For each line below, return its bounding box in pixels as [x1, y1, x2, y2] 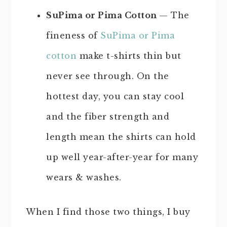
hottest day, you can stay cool [46, 91, 184, 101]
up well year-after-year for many [46, 152, 198, 162]
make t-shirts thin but [77, 50, 181, 61]
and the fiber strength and [46, 111, 169, 122]
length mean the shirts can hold [46, 131, 196, 142]
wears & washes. [46, 172, 122, 182]
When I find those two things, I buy [26, 206, 191, 217]
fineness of [46, 30, 100, 41]
